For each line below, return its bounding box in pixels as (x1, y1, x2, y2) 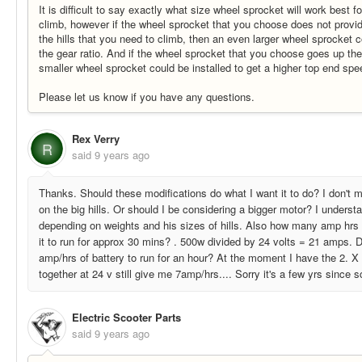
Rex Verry (72, 131, 120, 147)
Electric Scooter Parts (72, 309, 181, 325)
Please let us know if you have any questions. (39, 88, 255, 104)
